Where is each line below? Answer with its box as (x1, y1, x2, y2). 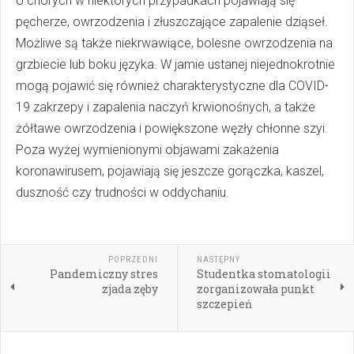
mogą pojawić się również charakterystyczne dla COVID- (16, 78, 329, 94)
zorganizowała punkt (196, 281, 314, 297)
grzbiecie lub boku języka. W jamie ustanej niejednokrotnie (16, 57, 335, 73)
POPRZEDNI (107, 254, 158, 265)
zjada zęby (101, 281, 158, 297)
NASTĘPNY (196, 254, 240, 265)
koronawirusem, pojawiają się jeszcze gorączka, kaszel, (16, 164, 324, 179)
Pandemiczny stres (49, 266, 158, 282)
